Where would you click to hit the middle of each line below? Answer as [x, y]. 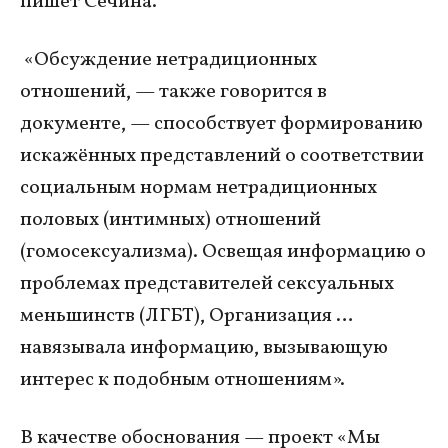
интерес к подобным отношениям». [182, 379]
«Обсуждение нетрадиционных [168, 59]
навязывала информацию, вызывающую [204, 347]
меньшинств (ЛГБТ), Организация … [186, 315]
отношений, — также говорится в [173, 91]
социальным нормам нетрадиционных [198, 187]
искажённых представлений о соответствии [222, 155]
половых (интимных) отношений [170, 219]
